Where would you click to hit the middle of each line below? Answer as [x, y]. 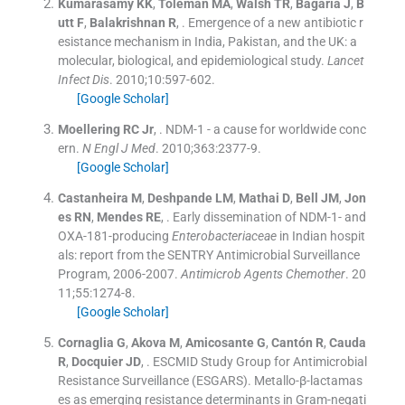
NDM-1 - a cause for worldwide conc [265, 129]
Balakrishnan [127, 22]
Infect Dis [83, 79]
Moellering [89, 129]
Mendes [119, 217]
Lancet [345, 60]
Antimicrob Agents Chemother [263, 273]
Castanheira [93, 198]
